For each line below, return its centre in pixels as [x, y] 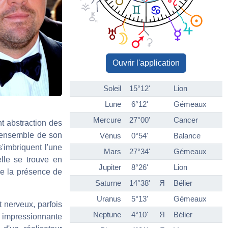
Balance [187, 136]
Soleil [112, 89]
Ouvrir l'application [146, 63]
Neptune [107, 215]
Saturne [108, 183]
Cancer [186, 120]
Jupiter [110, 167]
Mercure [107, 120]
